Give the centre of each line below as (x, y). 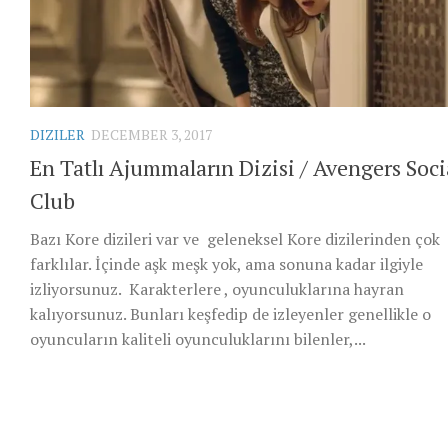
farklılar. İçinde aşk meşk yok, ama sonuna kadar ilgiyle (226, 263)
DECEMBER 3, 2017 (151, 134)
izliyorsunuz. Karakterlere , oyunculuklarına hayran (217, 288)
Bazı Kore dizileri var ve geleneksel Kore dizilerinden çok (235, 238)
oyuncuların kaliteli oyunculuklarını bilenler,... (198, 338)
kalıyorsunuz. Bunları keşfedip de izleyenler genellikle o (230, 313)
